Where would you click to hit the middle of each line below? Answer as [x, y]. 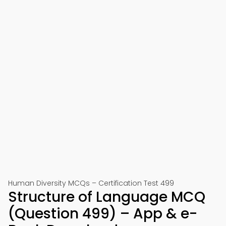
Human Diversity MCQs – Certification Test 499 [91, 183]
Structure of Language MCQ [107, 197]
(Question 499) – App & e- [103, 214]
